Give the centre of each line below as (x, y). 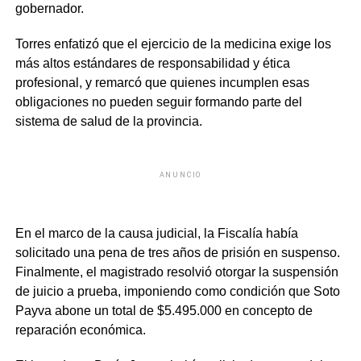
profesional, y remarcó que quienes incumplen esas (162, 83)
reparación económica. (80, 330)
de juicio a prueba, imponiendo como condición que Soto (177, 291)
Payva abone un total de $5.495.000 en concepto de (164, 311)
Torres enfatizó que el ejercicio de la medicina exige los (173, 44)
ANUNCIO (180, 175)
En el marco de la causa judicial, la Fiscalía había (156, 233)
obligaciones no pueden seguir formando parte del (158, 102)
